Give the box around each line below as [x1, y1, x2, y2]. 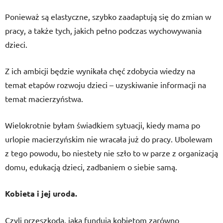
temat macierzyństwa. [5, 94, 83, 104]
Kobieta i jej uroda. [5, 188, 77, 199]
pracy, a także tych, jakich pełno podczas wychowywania [5, 25, 202, 35]
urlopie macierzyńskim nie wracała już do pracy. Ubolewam [5, 134, 213, 144]
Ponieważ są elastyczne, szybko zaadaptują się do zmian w [5, 11, 211, 21]
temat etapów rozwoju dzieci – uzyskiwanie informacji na [5, 80, 206, 90]
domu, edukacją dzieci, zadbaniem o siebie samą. [5, 162, 177, 172]
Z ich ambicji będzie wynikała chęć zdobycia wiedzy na [5, 66, 195, 76]
